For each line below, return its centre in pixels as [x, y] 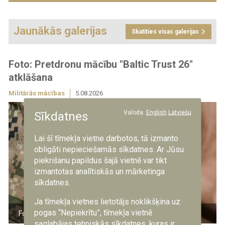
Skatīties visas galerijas [165, 31]
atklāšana [30, 78]
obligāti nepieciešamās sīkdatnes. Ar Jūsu [109, 149]
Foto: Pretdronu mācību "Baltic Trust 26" [100, 65]
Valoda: [134, 112]
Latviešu [180, 112]
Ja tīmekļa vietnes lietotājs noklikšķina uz [107, 201]
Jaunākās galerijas [60, 31]
